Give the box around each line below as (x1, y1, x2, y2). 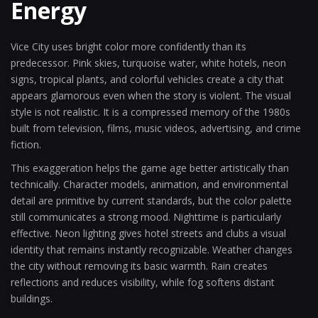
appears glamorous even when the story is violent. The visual (11, 89, 291, 102)
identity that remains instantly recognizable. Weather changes (11, 243, 292, 256)
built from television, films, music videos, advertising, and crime (11, 121, 301, 135)
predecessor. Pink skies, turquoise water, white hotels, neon (11, 56, 286, 70)
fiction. (11, 138, 41, 151)
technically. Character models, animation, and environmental (11, 177, 288, 191)
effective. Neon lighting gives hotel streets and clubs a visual (11, 226, 286, 240)
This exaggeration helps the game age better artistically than (11, 161, 289, 175)
